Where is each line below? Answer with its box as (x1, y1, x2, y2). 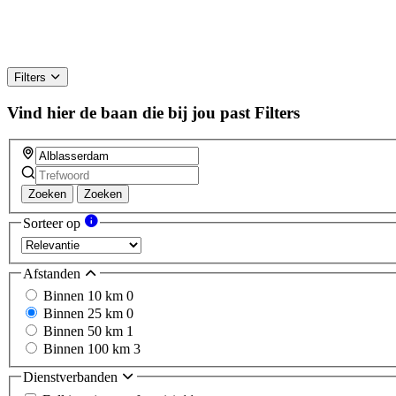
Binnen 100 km (43, 341, 133, 357)
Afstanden (23, 265, 84, 281)
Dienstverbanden (23, 369, 121, 385)
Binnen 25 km (43, 306, 126, 322)
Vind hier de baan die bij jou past (7, 103, 250, 122)
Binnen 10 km (43, 288, 126, 304)
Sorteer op (23, 216, 84, 232)
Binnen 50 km (43, 324, 126, 339)
